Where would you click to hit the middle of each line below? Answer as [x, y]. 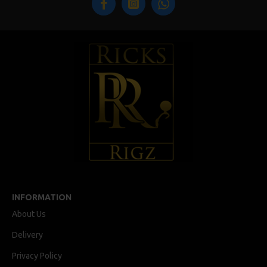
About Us [29, 214]
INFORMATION [42, 197]
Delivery [27, 235]
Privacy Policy [37, 256]
